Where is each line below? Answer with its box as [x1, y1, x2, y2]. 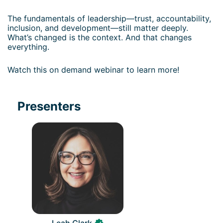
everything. [7, 41, 49, 52]
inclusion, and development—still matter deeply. [7, 22, 191, 33]
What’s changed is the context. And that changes [7, 32, 194, 42]
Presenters [17, 99, 81, 114]
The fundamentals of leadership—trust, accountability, [7, 13, 214, 23]
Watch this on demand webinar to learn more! [7, 64, 179, 75]
